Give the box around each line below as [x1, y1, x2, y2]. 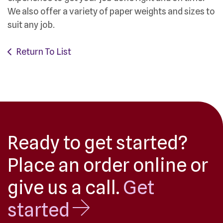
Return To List [15, 46, 71, 57]
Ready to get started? [7, 131, 188, 154]
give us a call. [7, 176, 123, 199]
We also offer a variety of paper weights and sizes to [7, 6, 215, 17]
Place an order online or [7, 154, 208, 177]
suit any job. [7, 19, 55, 30]
